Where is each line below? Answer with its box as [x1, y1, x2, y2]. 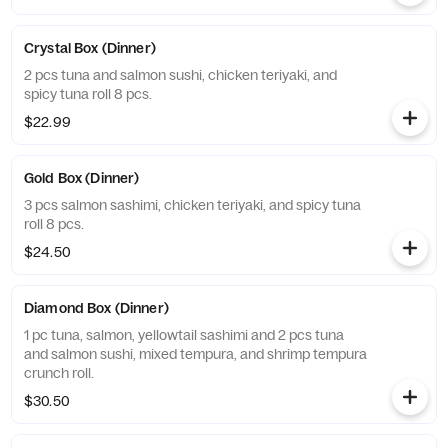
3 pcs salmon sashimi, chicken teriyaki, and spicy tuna [24, 196, 361, 214]
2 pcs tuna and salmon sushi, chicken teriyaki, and [24, 66, 337, 84]
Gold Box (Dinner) [24, 169, 140, 187]
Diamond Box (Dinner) [24, 299, 169, 317]
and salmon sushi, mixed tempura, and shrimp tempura [24, 345, 367, 363]
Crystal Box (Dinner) [24, 39, 156, 57]
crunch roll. [24, 364, 94, 382]
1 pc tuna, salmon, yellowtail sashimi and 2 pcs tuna [24, 326, 344, 344]
